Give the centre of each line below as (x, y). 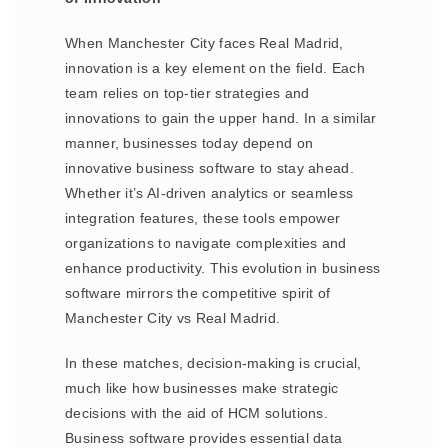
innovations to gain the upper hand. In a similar (221, 118)
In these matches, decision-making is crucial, (213, 363)
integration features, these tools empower (203, 218)
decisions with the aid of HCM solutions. (197, 413)
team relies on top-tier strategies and (187, 93)
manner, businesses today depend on (189, 143)
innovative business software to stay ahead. (209, 168)
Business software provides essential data (204, 438)
